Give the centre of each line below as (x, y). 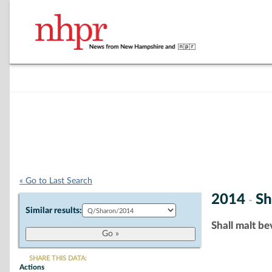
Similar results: (54, 211)
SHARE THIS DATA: (58, 258)
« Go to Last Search (56, 181)
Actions (32, 267)
